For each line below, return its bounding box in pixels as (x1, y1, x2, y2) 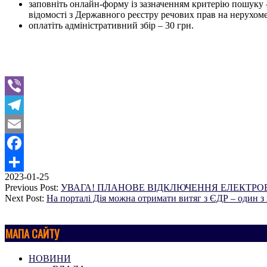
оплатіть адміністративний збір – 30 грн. (29, 20, 196, 31)
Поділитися (5, 176, 52, 187)
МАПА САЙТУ (5, 225, 60, 242)
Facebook (5, 157, 42, 167)
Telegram (5, 119, 40, 129)
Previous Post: (5, 182, 61, 193)
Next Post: (5, 193, 46, 204)
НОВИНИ (29, 253, 71, 263)
